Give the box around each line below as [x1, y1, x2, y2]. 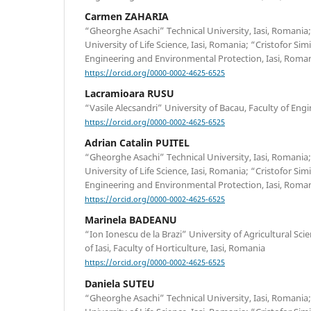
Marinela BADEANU [85, 213, 177, 227]
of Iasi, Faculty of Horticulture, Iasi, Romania [85, 242, 265, 255]
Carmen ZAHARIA [85, 9, 169, 23]
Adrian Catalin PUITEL [85, 136, 190, 150]
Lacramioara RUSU [85, 87, 174, 101]
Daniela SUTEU [85, 276, 155, 290]
